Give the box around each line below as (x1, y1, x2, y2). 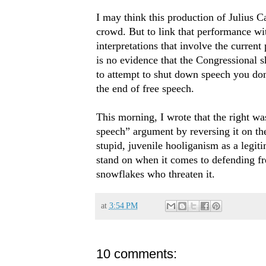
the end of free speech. (96, 83, 194, 95)
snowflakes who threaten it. (96, 168, 215, 180)
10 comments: (96, 246, 177, 262)
